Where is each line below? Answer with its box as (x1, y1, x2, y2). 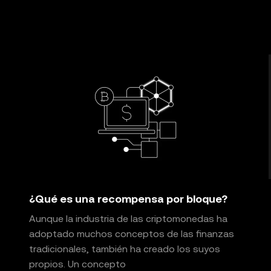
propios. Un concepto (29, 258, 126, 270)
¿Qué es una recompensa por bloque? (29, 192, 227, 205)
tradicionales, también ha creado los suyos (29, 243, 220, 255)
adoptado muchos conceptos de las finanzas (29, 228, 234, 240)
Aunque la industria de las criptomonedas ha (29, 213, 227, 224)
